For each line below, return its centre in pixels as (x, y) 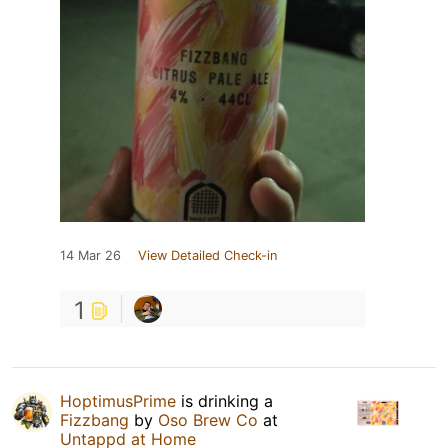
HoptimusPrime (118, 400)
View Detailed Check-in (207, 255)
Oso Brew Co (208, 419)
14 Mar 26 (90, 255)
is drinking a (224, 400)
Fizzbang (94, 419)
